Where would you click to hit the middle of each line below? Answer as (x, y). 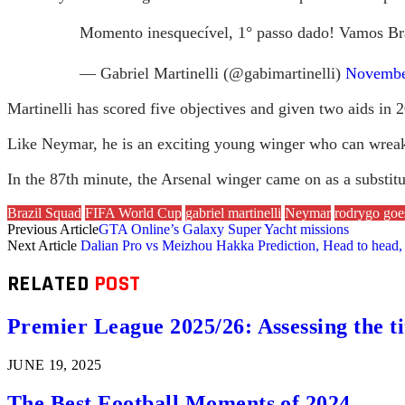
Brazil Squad (44, 212)
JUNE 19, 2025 (55, 365)
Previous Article (53, 229)
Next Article (44, 245)
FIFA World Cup (133, 212)
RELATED (51, 284)
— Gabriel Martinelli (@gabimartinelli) (212, 73)
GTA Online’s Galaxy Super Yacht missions (224, 229)
